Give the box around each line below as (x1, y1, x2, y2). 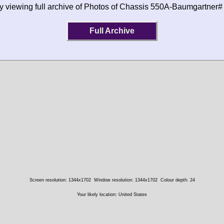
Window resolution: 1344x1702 (93, 177, 157, 182)
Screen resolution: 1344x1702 (29, 177, 91, 182)
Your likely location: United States (77, 192, 147, 197)
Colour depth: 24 (160, 177, 195, 182)
